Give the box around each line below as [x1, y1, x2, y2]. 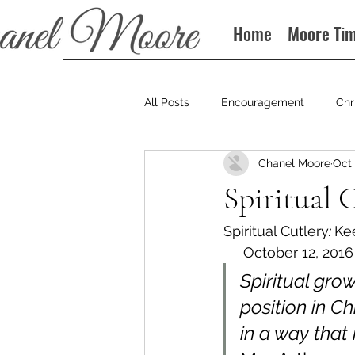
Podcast [239, 158, 281, 172]
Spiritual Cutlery [223, 223, 329, 239]
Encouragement [221, 95, 304, 109]
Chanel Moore [258, 156, 330, 170]
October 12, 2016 [223, 244, 353, 261]
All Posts [144, 95, 189, 109]
